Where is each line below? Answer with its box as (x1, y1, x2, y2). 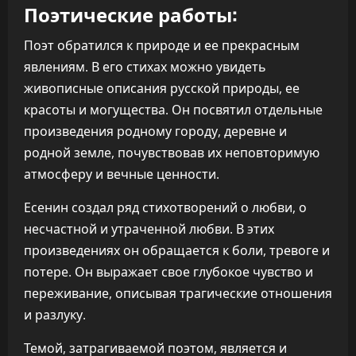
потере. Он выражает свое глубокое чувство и (24, 263, 313, 281)
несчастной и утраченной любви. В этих (24, 220, 274, 238)
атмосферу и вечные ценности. (24, 165, 219, 183)
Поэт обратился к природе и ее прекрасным (24, 37, 300, 54)
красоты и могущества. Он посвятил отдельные (24, 101, 323, 118)
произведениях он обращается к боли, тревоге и (24, 242, 330, 259)
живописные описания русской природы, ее (24, 79, 300, 97)
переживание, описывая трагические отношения (24, 284, 332, 302)
